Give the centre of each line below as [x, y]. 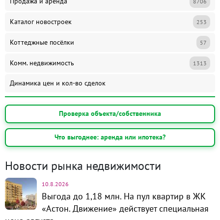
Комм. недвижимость [42, 63]
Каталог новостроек [41, 21]
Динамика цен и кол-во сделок [58, 83]
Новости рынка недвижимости [83, 165]
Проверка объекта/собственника [110, 114]
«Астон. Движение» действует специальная [125, 208]
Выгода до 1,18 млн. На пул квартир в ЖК [124, 196]
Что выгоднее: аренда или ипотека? [110, 137]
